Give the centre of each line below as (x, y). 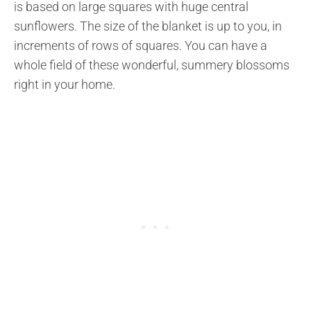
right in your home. (65, 85)
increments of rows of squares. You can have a (141, 46)
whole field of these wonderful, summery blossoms (152, 65)
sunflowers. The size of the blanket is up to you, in (148, 26)
